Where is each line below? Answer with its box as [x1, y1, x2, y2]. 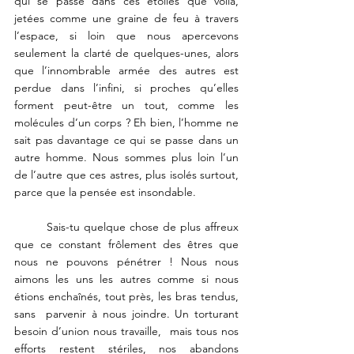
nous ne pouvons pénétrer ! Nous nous [14, 254, 239, 269]
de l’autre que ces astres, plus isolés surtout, [14, 168, 239, 183]
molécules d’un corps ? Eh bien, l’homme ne [14, 115, 239, 130]
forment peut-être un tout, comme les [14, 98, 239, 113]
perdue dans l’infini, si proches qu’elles [14, 81, 239, 96]
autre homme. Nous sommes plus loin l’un [14, 150, 239, 165]
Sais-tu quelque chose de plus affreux [14, 220, 47, 235]
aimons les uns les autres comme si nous [14, 272, 239, 287]
